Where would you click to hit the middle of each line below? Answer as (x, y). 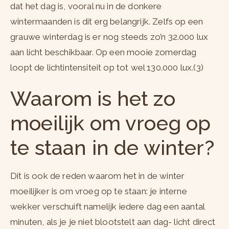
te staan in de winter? (112, 148)
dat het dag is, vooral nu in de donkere (86, 6)
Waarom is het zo (93, 99)
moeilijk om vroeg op (111, 123)
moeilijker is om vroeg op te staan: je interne (99, 191)
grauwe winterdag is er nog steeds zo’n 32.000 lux (109, 37)
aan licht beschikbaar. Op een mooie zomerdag (104, 52)
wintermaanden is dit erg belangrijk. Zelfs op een (107, 22)
